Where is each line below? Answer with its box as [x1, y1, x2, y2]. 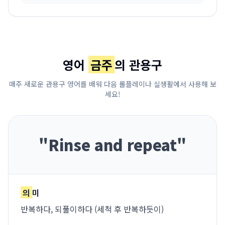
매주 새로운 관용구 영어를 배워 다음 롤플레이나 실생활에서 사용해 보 [9, 79, 216, 89]
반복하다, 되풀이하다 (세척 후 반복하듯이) [21, 203, 164, 215]
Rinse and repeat [48, 134, 177, 156]
